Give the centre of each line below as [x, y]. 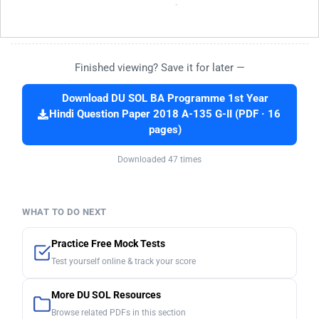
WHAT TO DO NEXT [64, 211]
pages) [165, 130]
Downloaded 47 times [159, 159]
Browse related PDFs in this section [119, 312]
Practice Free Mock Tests [108, 244]
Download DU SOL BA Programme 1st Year [165, 98]
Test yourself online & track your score [124, 261]
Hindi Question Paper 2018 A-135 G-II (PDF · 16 [165, 114]
